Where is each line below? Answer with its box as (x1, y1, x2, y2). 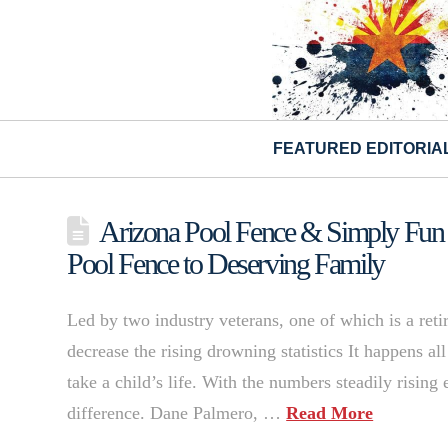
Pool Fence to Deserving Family (67, 247, 384, 281)
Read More (286, 403, 374, 424)
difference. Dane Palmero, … (67, 403, 287, 424)
